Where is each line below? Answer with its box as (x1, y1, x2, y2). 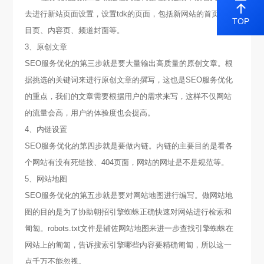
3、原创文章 (25, 42, 68, 51)
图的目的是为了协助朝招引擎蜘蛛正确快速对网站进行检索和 (25, 207, 232, 216)
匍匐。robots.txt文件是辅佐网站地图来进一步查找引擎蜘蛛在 (25, 223, 234, 233)
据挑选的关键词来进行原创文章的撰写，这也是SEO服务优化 (25, 75, 233, 84)
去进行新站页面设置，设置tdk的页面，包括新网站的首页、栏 (25, 9, 235, 18)
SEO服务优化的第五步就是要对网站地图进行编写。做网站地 (25, 190, 233, 200)
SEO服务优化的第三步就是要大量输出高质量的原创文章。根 (25, 58, 233, 68)
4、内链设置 (25, 124, 68, 134)
